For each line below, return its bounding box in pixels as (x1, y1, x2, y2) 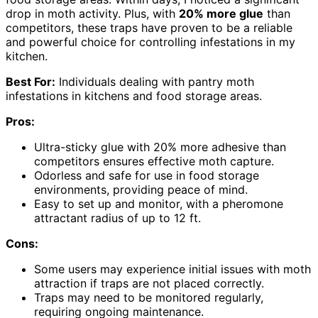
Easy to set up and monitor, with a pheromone (34, 196, 283, 211)
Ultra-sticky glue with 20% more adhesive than (34, 139, 286, 154)
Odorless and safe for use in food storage (34, 168, 259, 182)
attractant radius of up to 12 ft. (34, 210, 201, 225)
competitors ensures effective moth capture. (34, 153, 274, 168)
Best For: (6, 74, 55, 89)
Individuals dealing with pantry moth (55, 74, 254, 89)
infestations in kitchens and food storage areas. (6, 88, 262, 103)
